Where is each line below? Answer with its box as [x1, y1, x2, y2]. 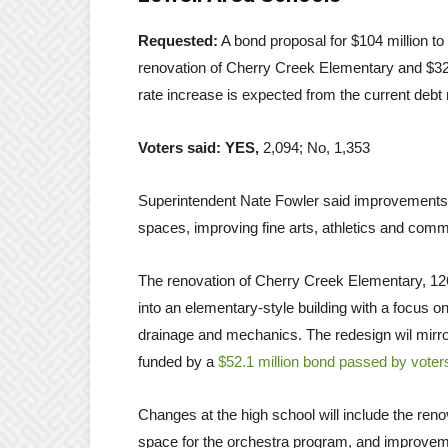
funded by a [138, 352, 218, 370]
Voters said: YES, [138, 138, 263, 156]
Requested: [138, 31, 218, 49]
